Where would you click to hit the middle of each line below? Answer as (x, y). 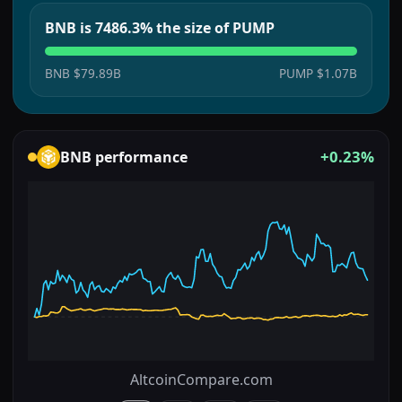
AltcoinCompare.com (201, 379)
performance (140, 157)
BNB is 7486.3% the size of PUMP (160, 27)
